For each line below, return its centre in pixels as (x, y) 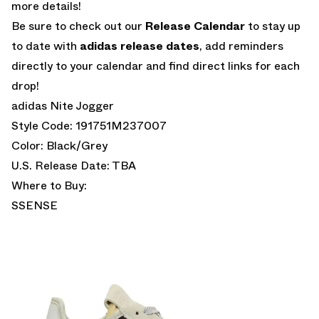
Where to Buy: (49, 185)
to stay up (273, 26)
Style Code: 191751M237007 (89, 125)
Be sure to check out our (78, 26)
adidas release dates (140, 46)
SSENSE (35, 205)
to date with (46, 46)
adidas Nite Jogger (63, 105)
